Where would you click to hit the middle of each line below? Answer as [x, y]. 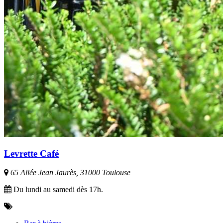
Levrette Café [31, 153]
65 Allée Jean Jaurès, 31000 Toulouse [69, 173]
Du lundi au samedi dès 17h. [57, 190]
